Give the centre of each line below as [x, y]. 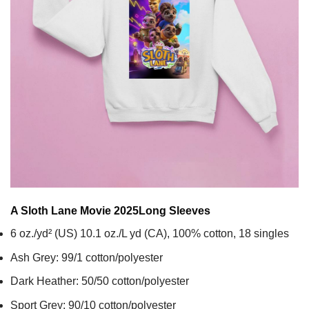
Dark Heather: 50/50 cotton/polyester [100, 281]
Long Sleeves [175, 211]
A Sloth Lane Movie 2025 [74, 211]
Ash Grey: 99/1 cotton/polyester [87, 257]
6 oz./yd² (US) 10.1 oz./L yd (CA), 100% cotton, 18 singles [150, 234]
